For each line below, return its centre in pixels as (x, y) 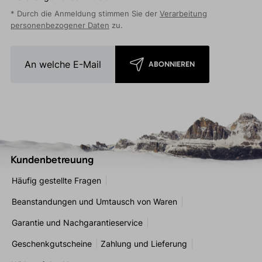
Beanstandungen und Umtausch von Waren (94, 202)
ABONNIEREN (172, 64)
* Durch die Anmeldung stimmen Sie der (85, 14)
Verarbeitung (183, 14)
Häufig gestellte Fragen (56, 181)
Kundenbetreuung (52, 160)
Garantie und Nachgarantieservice (77, 223)
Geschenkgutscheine (51, 244)
